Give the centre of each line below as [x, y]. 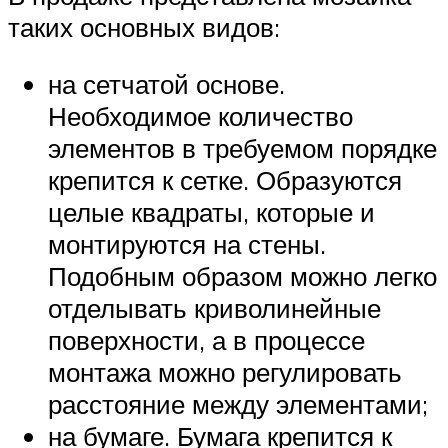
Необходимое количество [200, 116]
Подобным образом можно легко [242, 276]
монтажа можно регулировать [225, 372]
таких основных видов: [144, 26]
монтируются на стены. [187, 244]
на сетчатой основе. [166, 84]
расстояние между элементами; [238, 404]
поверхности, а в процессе [206, 340]
